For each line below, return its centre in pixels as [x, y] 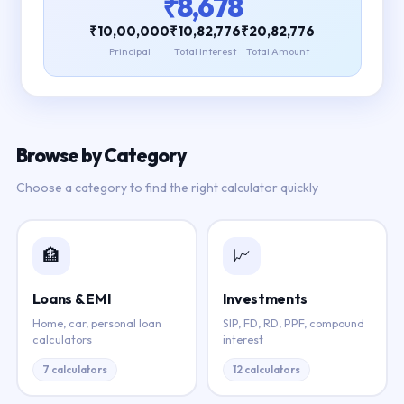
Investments [265, 298]
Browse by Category [101, 155]
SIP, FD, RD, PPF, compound [293, 322]
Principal [129, 51]
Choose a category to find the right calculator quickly [167, 188]
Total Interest [205, 51]
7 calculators [74, 369]
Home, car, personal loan [96, 322]
